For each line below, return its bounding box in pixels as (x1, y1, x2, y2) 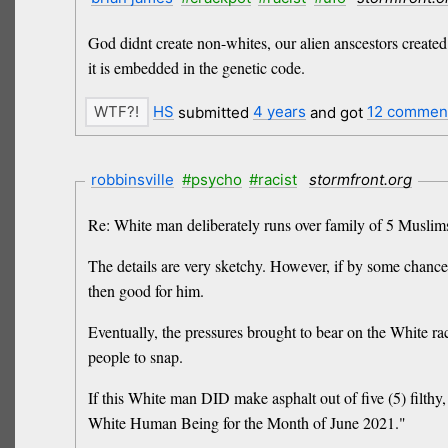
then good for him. (87, 280, 204, 302)
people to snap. (87, 346, 183, 368)
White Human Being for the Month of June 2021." (87, 412, 406, 434)
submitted (173, 102, 253, 122)
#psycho (181, 169, 242, 189)
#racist (249, 169, 298, 189)
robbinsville (91, 169, 175, 189)
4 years (252, 102, 306, 122)
